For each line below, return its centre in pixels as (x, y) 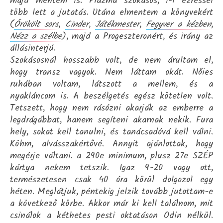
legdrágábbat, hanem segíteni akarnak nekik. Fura (111, 120)
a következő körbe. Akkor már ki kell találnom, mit (111, 204)
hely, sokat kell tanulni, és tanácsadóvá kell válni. (111, 132)
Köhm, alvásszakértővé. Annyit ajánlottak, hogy (111, 144)
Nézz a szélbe (36, 36)
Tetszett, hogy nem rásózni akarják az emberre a (111, 108)
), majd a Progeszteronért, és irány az (137, 36)
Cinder (77, 24)
